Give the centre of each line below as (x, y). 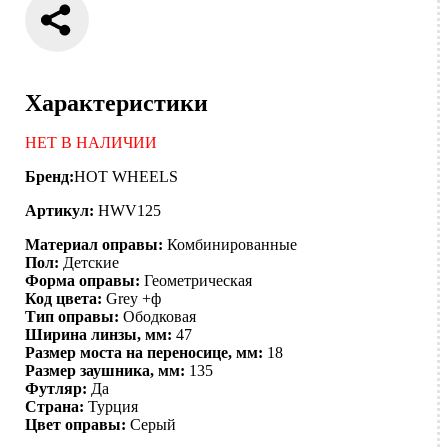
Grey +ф (134, 299)
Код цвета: (64, 299)
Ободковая (160, 317)
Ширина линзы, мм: (99, 335)
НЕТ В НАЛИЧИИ (91, 143)
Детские (91, 263)
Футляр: (56, 389)
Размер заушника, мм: (105, 371)
